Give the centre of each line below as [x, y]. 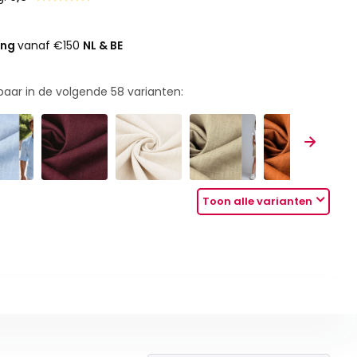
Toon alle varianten [258, 202]
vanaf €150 [51, 45]
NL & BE [103, 45]
